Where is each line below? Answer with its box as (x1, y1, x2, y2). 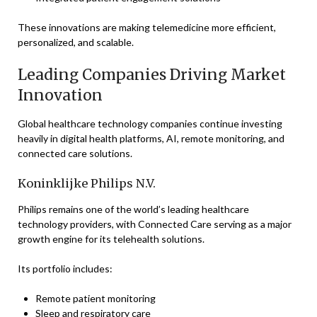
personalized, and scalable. (18, 36, 134, 48)
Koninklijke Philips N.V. (18, 176, 156, 190)
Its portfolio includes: (18, 263, 113, 275)
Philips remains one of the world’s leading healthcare (18, 203, 249, 215)
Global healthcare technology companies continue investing (18, 117, 282, 129)
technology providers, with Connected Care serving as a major (18, 218, 292, 230)
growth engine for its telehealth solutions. (18, 233, 204, 245)
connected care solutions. (18, 147, 132, 159)
